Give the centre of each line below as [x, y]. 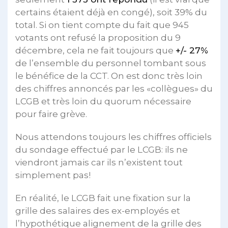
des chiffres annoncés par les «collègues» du [114, 89]
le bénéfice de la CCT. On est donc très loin [109, 76]
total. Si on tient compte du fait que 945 [102, 25]
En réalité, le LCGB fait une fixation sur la [103, 198]
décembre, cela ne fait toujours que [95, 50]
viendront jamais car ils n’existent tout [99, 162]
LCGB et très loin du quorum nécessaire [103, 101]
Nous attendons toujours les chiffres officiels [113, 137]
